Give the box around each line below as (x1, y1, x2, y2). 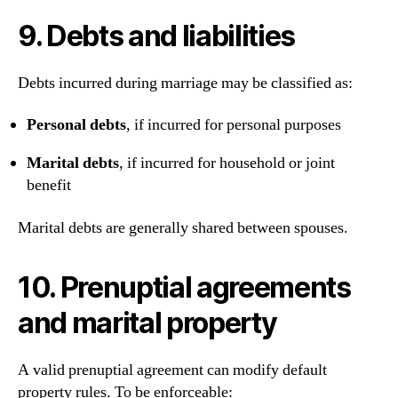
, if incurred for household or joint (119, 153, 335, 174)
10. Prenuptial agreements (18, 269, 351, 305)
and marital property (18, 305, 277, 340)
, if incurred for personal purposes (126, 115, 341, 136)
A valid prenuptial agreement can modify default (18, 359, 327, 380)
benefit (27, 175, 71, 196)
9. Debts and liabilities (18, 18, 296, 53)
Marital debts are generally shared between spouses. (18, 217, 348, 238)
